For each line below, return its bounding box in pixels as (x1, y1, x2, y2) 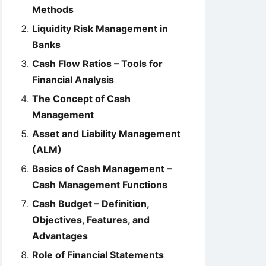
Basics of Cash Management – (32, 163, 172, 175)
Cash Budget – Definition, (32, 198, 149, 210)
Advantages (32, 230, 88, 242)
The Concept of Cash (32, 93, 131, 104)
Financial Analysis (32, 74, 114, 85)
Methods (32, 4, 74, 15)
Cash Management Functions (32, 179, 167, 191)
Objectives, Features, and (32, 214, 150, 226)
